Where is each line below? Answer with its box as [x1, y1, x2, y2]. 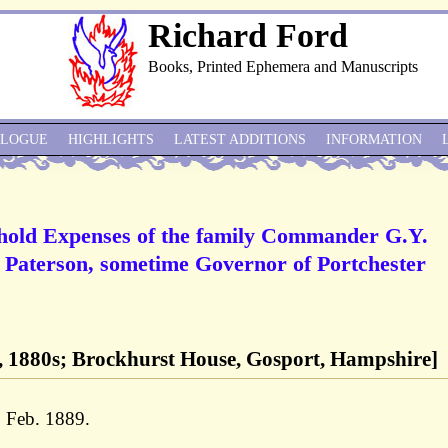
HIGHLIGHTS [68, 132, 154, 147]
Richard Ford [148, 17, 348, 54]
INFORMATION [326, 132, 422, 147]
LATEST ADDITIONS [174, 132, 306, 147]
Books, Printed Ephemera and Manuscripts [148, 58, 418, 75]
